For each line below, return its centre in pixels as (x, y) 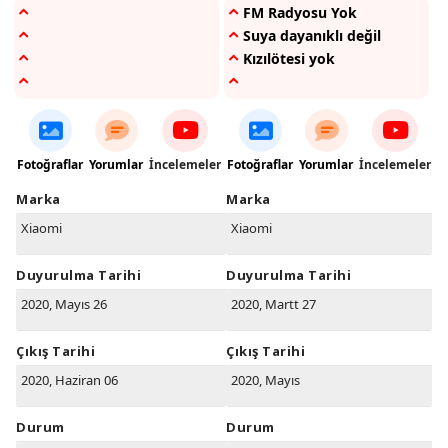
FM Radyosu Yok (300, 13)
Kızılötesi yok (289, 59)
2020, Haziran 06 (69, 380)
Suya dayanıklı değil (312, 36)
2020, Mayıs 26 (64, 304)
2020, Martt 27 (273, 304)
